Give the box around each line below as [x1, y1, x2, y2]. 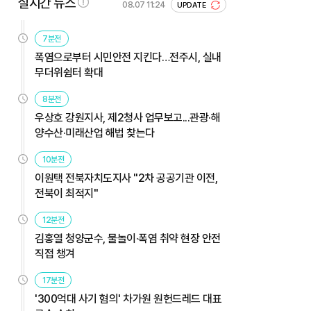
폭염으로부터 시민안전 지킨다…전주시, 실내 [35, 50, 221, 64]
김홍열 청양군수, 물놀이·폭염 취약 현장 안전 [35, 231, 221, 245]
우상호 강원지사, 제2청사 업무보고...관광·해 [35, 110, 220, 124]
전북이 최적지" [35, 186, 98, 200]
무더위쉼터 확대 [35, 65, 103, 79]
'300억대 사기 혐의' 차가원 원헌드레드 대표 [35, 292, 221, 305]
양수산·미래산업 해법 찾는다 [35, 126, 155, 140]
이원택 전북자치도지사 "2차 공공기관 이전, [35, 171, 217, 185]
